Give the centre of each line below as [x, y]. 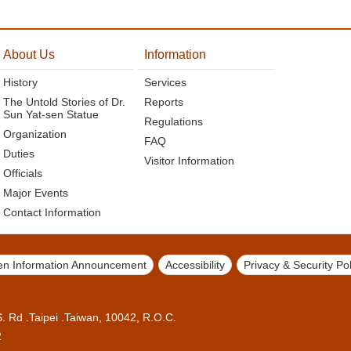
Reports [164, 102]
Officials [22, 173]
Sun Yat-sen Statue [51, 114]
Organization [34, 134]
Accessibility [195, 265]
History [20, 82]
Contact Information [52, 212]
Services [166, 82]
